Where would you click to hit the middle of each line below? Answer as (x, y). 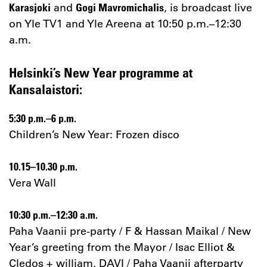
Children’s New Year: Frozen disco (94, 134)
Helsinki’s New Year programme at (101, 72)
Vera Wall (32, 182)
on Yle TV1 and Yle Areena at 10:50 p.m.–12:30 (125, 23)
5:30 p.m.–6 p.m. (59, 118)
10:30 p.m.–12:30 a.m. (53, 214)
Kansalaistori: (46, 89)
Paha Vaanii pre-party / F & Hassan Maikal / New (130, 230)
